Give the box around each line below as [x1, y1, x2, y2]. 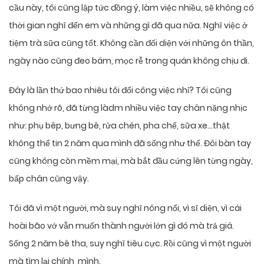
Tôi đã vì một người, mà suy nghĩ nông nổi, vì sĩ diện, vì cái [9, 202, 242, 214]
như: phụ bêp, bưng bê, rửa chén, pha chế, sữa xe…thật [9, 120, 230, 132]
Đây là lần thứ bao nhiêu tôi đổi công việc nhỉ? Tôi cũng [9, 84, 232, 97]
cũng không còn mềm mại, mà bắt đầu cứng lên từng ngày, [9, 155, 253, 167]
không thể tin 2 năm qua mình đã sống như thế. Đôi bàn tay [9, 137, 251, 150]
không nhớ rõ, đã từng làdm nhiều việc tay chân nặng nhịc [9, 102, 247, 114]
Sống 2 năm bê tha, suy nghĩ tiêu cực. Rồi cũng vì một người [9, 237, 251, 250]
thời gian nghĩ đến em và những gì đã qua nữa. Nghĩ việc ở [9, 19, 247, 32]
